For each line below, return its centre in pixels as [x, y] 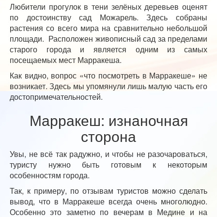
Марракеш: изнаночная [108, 120]
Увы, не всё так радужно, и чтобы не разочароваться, [108, 154]
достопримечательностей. [56, 96]
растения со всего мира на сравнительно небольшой [108, 28]
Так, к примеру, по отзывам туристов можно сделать [108, 190]
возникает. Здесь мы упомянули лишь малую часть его [108, 86]
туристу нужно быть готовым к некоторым [108, 164]
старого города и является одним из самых [108, 49]
